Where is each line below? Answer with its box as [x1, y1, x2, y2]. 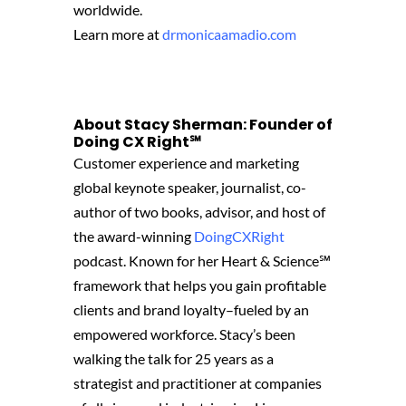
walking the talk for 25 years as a [72, 350, 274, 368]
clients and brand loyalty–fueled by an [72, 301, 309, 319]
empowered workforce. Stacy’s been [72, 325, 295, 343]
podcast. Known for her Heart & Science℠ [72, 252, 331, 270]
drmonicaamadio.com [161, 25, 296, 43]
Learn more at [72, 25, 162, 43]
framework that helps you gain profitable [72, 276, 326, 295]
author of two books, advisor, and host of [72, 203, 325, 221]
